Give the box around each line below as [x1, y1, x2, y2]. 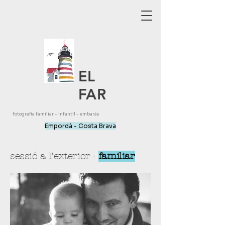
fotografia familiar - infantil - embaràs [13, 111, 100, 117]
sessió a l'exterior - [10, 151, 98, 162]
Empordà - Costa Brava [45, 122, 116, 130]
